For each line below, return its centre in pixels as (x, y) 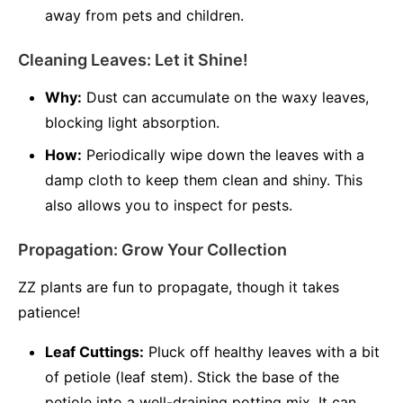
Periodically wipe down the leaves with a (223, 155)
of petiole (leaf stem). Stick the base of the (192, 377)
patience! (49, 312)
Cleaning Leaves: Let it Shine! (133, 60)
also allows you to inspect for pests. (169, 205)
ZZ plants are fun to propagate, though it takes (179, 287)
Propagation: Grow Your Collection (152, 250)
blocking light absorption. (132, 122)
